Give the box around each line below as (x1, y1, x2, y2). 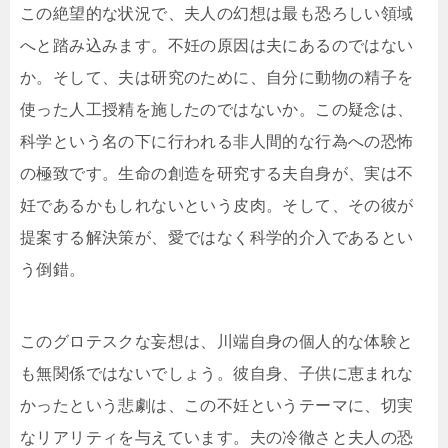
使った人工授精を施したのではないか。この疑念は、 (20, 101, 414, 119)
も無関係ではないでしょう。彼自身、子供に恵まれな (20, 365, 414, 383)
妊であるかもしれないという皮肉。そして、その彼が (20, 197, 414, 215)
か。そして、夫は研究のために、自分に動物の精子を (20, 69, 414, 87)
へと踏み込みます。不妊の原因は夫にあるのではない (20, 37, 414, 55)
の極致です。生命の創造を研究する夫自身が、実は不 (20, 165, 414, 183)
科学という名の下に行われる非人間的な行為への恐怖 (20, 133, 414, 151)
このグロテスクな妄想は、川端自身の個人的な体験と (20, 333, 414, 351)
